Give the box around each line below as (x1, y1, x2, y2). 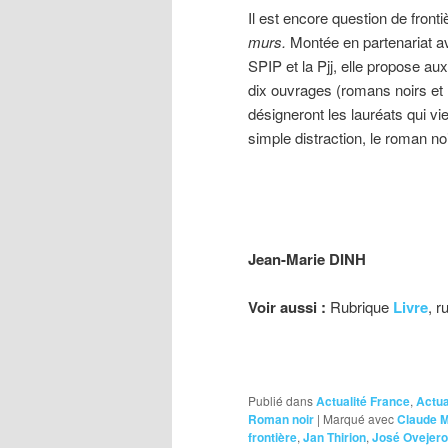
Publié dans (248, 391, 313, 409)
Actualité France (316, 391, 410, 410)
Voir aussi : (248, 295, 326, 318)
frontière (248, 427, 297, 446)
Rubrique (326, 295, 393, 317)
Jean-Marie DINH (248, 247, 366, 270)
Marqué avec (323, 409, 394, 427)
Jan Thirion (303, 427, 366, 446)
